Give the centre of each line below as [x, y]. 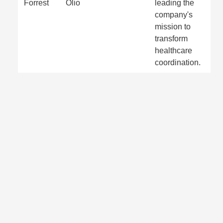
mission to [173, 27]
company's [174, 15]
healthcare [173, 51]
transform [171, 39]
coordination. [178, 62]
